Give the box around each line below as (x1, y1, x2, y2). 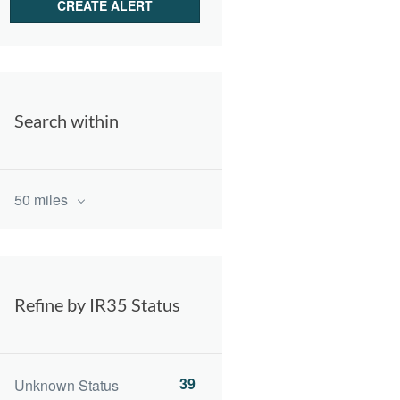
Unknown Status (14, 375, 119, 396)
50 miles (14, 189, 71, 210)
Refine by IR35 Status (14, 294, 180, 315)
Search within (14, 110, 119, 131)
